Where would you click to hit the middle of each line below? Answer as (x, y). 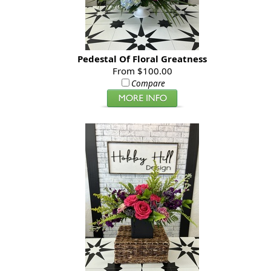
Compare (149, 84)
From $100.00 (142, 71)
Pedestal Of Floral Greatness (142, 59)
